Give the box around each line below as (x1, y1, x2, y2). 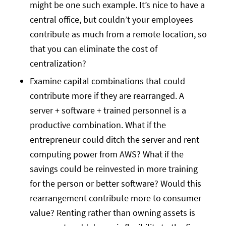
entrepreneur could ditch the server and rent (29, 133, 199, 145)
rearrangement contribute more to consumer (29, 192, 201, 204)
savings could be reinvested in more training (29, 162, 198, 175)
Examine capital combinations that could (29, 75, 185, 87)
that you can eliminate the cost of (29, 42, 157, 54)
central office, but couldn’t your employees (29, 13, 193, 25)
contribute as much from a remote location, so (29, 28, 207, 40)
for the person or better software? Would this (29, 177, 201, 189)
